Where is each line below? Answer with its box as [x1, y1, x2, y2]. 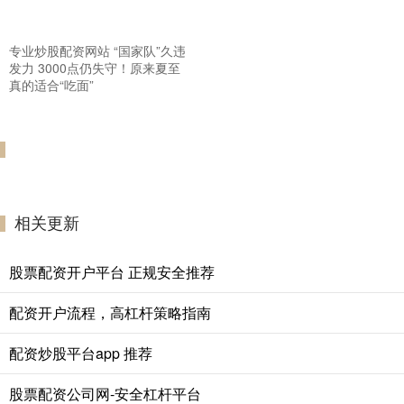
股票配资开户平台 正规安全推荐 [9, 261, 215, 282]
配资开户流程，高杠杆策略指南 [9, 301, 211, 323]
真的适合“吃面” [9, 75, 94, 94]
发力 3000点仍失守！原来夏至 [9, 58, 180, 77]
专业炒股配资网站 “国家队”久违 [9, 41, 186, 60]
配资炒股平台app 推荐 [9, 342, 152, 363]
